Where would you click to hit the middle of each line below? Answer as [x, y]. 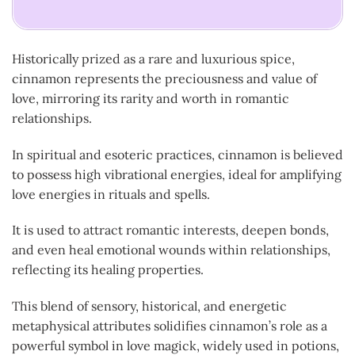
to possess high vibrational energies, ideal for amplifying [177, 174]
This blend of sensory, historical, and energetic [149, 306]
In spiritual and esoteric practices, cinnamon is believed [177, 154]
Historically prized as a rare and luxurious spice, [153, 58]
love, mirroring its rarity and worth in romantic [151, 98]
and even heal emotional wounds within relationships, [171, 250]
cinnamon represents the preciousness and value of [164, 78]
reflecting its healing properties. [108, 270]
